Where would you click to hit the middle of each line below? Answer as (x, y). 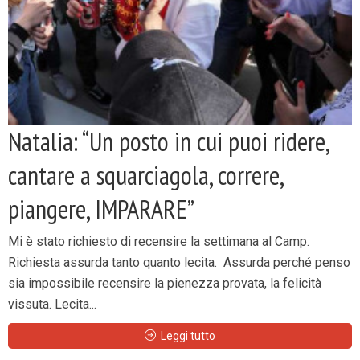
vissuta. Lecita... (52, 304)
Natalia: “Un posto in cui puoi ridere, (168, 141)
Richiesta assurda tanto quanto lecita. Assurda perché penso (179, 262)
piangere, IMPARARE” (101, 209)
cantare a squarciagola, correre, (145, 175)
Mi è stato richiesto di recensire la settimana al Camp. (159, 241)
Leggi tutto (188, 336)
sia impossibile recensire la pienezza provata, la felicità (165, 283)
